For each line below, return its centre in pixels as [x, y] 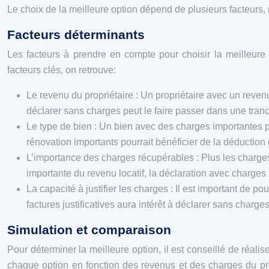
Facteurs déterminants [76, 35]
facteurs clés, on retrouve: [62, 70]
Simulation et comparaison [89, 230]
